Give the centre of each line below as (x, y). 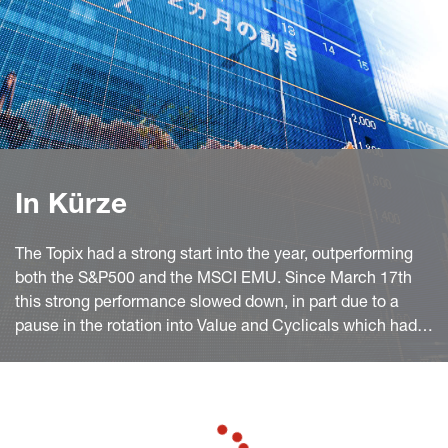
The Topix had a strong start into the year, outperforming (214, 256)
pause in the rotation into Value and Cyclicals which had (216, 328)
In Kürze (71, 207)
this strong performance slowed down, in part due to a (207, 304)
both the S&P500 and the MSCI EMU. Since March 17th (213, 280)
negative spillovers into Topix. (120, 352)
